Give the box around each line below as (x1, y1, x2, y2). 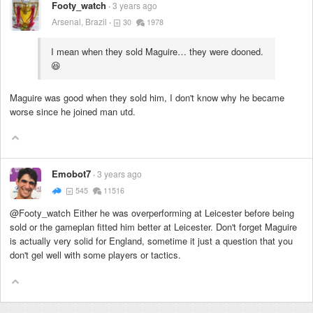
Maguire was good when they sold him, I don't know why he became (10, 91, 284, 105)
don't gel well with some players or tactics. (10, 248, 181, 262)
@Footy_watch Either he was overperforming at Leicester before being (10, 206, 294, 220)
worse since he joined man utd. (10, 105, 136, 119)
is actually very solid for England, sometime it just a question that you (10, 234, 293, 248)
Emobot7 (52, 167, 91, 181)
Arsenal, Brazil (52, 15, 107, 27)
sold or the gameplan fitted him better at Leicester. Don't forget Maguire (10, 220, 297, 234)
